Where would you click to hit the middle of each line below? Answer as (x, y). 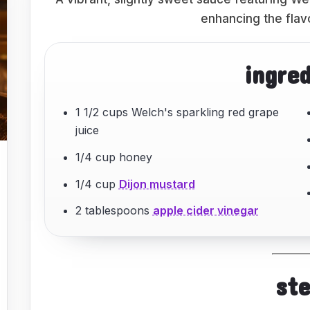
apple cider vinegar (206, 211)
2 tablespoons (114, 211)
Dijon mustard (157, 184)
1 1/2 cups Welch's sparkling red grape (177, 112)
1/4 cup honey (113, 157)
